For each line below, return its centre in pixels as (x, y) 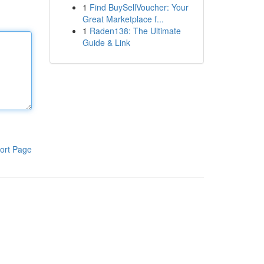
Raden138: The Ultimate (135, 31)
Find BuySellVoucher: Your (139, 7)
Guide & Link (106, 42)
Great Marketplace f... (123, 19)
